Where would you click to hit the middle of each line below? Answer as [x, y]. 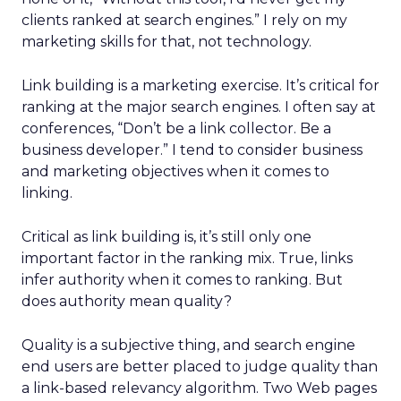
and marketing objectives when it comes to [175, 171]
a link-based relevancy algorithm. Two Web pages [199, 388]
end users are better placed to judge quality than [200, 367]
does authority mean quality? [127, 301]
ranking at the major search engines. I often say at [199, 107]
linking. [47, 193]
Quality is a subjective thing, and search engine [188, 345]
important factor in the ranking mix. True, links [187, 258]
